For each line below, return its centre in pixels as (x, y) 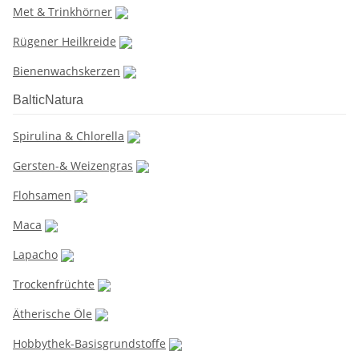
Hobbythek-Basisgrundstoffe (89, 343)
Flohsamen (42, 195)
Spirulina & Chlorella (69, 136)
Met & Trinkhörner (63, 12)
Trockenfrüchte (54, 284)
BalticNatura (48, 100)
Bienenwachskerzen (67, 71)
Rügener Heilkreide (65, 41)
